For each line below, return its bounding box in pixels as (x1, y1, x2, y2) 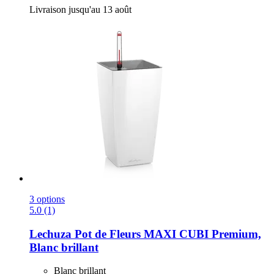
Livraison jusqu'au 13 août (29, 4, 131, 15)
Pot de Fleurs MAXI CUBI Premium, (72, 227, 261, 240)
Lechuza (29, 227, 72, 240)
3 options (29, 193, 65, 204)
